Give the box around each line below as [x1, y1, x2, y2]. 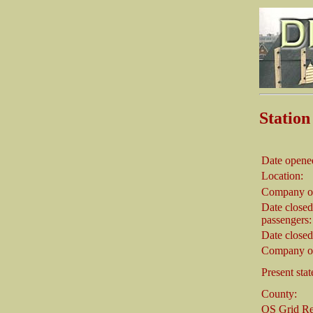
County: [261, 287, 297, 300]
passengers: [261, 213, 312, 226]
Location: [261, 169, 303, 182]
